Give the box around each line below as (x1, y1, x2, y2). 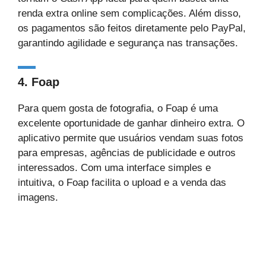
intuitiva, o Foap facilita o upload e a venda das (18, 176, 226, 188)
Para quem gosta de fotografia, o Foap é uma (18, 102, 218, 114)
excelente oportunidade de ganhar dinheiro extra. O (18, 117, 245, 129)
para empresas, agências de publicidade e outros (18, 147, 236, 159)
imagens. (18, 191, 58, 203)
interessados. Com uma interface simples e (18, 161, 211, 173)
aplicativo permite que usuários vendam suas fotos (18, 132, 243, 144)
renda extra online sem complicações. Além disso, (18, 8, 241, 19)
